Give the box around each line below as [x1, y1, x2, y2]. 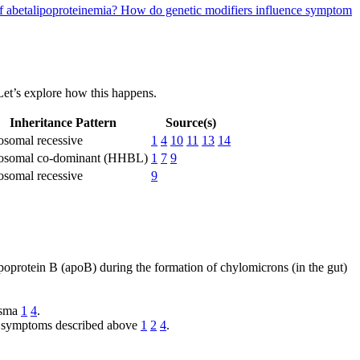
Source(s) [166, 115, 216, 129]
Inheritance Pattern [10, 115, 117, 129]
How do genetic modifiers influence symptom [121, 3, 352, 17]
